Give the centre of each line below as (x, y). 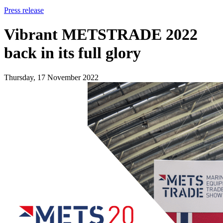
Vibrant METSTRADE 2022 (101, 35)
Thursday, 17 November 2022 (51, 77)
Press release (24, 10)
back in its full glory (72, 53)
